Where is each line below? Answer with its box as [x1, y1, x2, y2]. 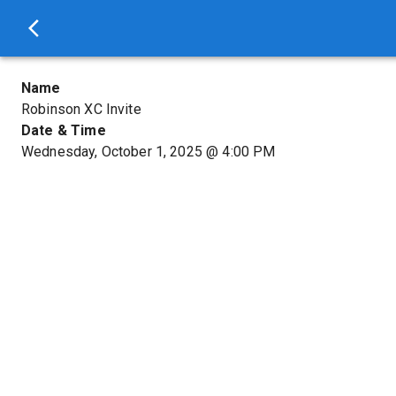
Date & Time [21, 122, 106, 139]
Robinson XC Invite [21, 101, 141, 118]
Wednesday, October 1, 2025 [21, 143, 202, 160]
